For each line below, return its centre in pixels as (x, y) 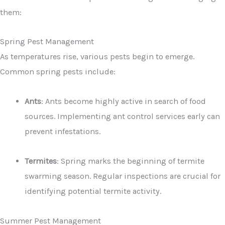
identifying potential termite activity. (93, 191)
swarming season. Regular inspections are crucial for (123, 176)
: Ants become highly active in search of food (124, 101)
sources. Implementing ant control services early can (123, 117)
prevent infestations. (63, 132)
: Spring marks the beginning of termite (131, 161)
